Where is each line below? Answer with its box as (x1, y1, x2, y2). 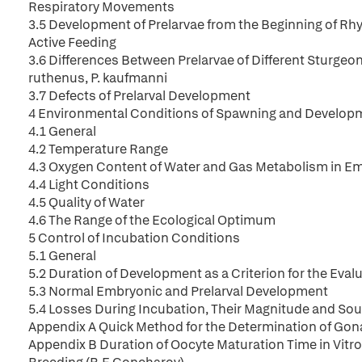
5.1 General (28, 247, 96, 264)
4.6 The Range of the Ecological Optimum (28, 212, 276, 229)
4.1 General (28, 123, 96, 140)
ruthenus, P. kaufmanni (28, 69, 167, 86)
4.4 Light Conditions (28, 176, 149, 193)
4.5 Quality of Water (28, 194, 145, 211)
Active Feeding (28, 34, 116, 51)
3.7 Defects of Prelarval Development (28, 87, 250, 104)
